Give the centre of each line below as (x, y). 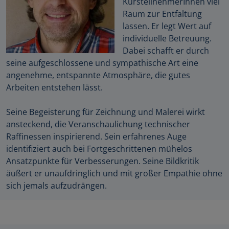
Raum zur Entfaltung (162, 14)
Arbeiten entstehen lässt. (54, 88)
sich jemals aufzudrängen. (56, 186)
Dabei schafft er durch (166, 51)
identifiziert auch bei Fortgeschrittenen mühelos (99, 149)
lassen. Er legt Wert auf (167, 26)
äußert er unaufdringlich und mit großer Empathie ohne (114, 174)
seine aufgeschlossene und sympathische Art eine (102, 63)
